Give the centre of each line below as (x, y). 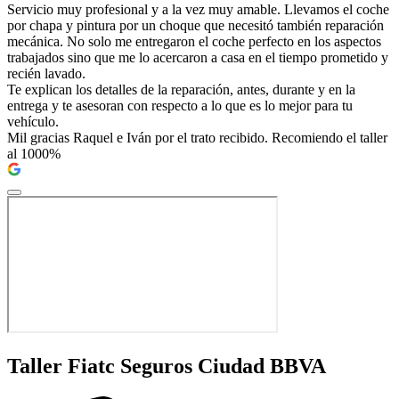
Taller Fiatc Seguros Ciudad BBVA (167, 366)
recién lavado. (46, 74)
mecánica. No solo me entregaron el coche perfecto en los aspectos (194, 42)
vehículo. (33, 122)
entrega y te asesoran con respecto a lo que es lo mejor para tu (180, 106)
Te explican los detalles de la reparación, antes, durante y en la (181, 90)
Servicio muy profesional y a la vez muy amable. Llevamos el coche (198, 10)
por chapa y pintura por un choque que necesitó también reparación (195, 26)
